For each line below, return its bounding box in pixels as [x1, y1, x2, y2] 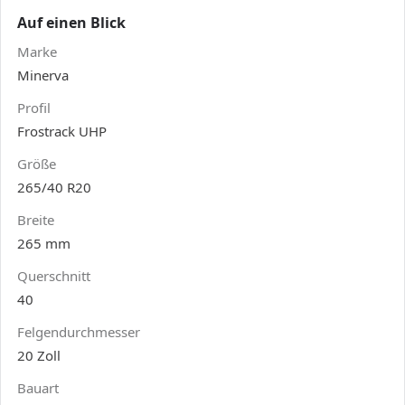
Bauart [17, 378, 59, 397]
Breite [17, 210, 54, 229]
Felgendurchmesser [17, 322, 140, 341]
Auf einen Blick [17, 12, 126, 33]
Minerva [17, 65, 69, 84]
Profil [17, 98, 51, 117]
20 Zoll [17, 345, 61, 364]
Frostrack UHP [17, 121, 107, 140]
